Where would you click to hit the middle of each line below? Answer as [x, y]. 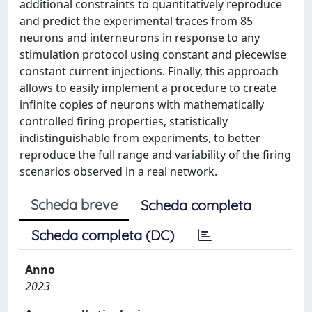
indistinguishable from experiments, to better [140, 138]
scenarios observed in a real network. [118, 171]
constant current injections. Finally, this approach [149, 71]
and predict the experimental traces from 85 [136, 21]
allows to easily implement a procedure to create [148, 88]
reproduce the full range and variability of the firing [155, 155]
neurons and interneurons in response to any [140, 38]
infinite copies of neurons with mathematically [142, 104]
